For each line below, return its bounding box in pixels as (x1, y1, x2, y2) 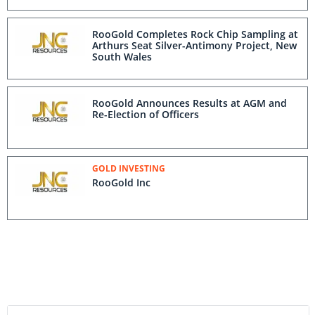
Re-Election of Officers (92, 108, 199, 122)
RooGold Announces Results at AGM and (92, 96, 287, 110)
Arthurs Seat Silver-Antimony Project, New (92, 38, 297, 52)
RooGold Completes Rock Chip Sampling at (92, 27, 298, 41)
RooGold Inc (92, 175, 150, 189)
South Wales (92, 49, 152, 63)
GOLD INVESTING (92, 162, 165, 174)
